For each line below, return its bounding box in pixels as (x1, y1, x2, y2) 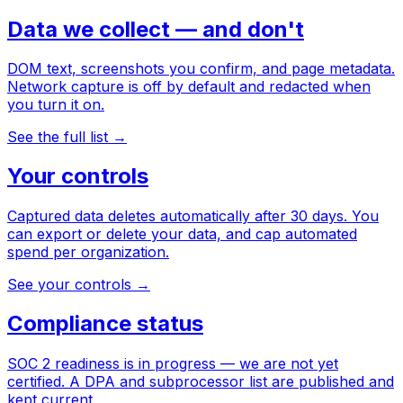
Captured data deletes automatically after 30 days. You (7, 207, 379, 226)
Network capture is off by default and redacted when (7, 77, 371, 96)
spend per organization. (7, 243, 169, 262)
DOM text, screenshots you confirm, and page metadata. (7, 59, 395, 78)
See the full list (7, 128, 108, 147)
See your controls (7, 275, 131, 294)
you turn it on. (7, 95, 104, 114)
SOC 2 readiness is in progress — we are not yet (7, 354, 338, 373)
